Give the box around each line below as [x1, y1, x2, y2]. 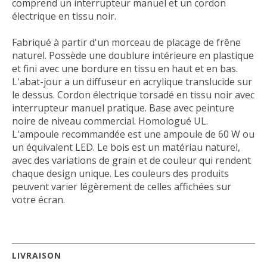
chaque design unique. [12, 167, 111, 180]
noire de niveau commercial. [12, 114, 136, 128]
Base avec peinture [149, 101, 234, 114]
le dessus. [12, 88, 55, 101]
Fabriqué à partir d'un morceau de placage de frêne [12, 36, 241, 49]
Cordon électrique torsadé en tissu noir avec [57, 88, 254, 101]
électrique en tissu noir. [12, 10, 116, 23]
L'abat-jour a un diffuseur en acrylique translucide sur [12, 75, 252, 88]
